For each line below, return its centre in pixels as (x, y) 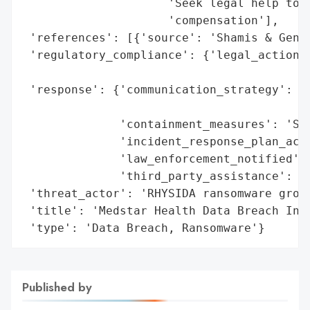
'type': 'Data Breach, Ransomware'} (144, 228)
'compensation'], (151, 20)
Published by (57, 287)
